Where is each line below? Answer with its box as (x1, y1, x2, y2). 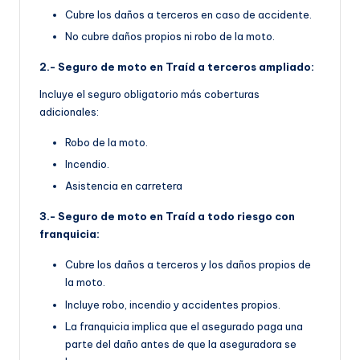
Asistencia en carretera (65, 179, 182, 193)
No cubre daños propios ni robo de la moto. (65, 30, 275, 43)
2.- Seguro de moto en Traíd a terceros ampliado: (39, 60, 314, 74)
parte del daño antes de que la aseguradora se (65, 337, 297, 350)
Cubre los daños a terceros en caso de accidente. (65, 8, 312, 22)
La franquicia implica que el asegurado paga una (65, 319, 303, 333)
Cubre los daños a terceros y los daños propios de (65, 258, 311, 272)
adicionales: (39, 105, 99, 119)
